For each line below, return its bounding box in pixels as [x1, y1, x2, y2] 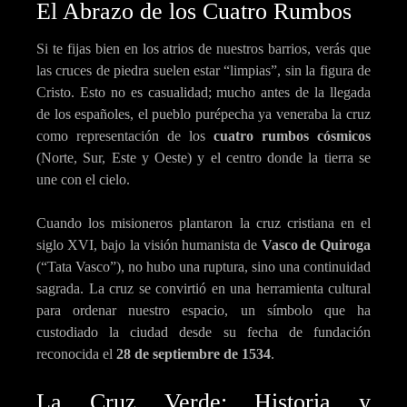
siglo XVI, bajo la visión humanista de [36, 237, 262, 253]
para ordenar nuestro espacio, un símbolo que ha [36, 303, 371, 319]
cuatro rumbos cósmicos [213, 128, 371, 144]
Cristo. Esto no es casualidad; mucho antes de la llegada [36, 84, 371, 101]
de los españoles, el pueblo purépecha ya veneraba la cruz [36, 106, 371, 123]
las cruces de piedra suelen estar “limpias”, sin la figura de [36, 63, 371, 79]
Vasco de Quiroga [261, 237, 372, 253]
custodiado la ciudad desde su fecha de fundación [36, 324, 371, 341]
